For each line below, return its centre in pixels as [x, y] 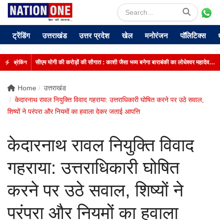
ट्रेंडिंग [21, 36]
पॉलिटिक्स [193, 36]
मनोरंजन [156, 36]
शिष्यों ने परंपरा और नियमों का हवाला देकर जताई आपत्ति [74, 111]
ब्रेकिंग [19, 62]
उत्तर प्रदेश [94, 36]
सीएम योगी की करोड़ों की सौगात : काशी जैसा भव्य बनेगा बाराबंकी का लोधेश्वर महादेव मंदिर [212, 62]
